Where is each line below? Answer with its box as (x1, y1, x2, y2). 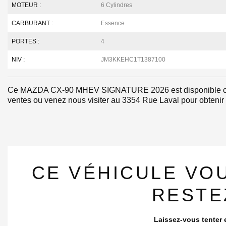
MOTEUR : (12, 2, 41, 9)
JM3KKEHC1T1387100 (101, 56, 166, 63)
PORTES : (12, 38, 39, 45)
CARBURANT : (12, 20, 53, 27)
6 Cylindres (101, 2, 133, 9)
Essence (101, 20, 125, 27)
